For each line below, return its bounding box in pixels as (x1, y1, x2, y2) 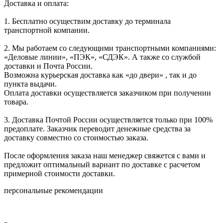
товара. (4, 98, 28, 107)
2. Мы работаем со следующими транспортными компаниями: (4, 44, 216, 53)
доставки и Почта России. (4, 62, 93, 71)
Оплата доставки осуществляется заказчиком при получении (4, 89, 211, 98)
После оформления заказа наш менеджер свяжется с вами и (4, 151, 206, 160)
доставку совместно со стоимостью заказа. (4, 133, 148, 142)
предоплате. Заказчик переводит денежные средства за (4, 124, 191, 133)
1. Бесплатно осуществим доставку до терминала (4, 17, 171, 26)
